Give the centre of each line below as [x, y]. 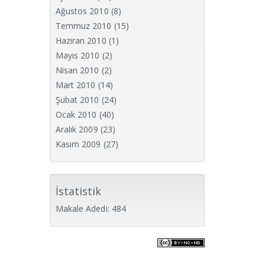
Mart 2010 [75, 85]
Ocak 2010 [76, 114]
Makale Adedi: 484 [91, 209]
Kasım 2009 [78, 144]
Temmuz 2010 [83, 26]
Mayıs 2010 [77, 55]
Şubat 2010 [77, 100]
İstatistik [78, 191]
